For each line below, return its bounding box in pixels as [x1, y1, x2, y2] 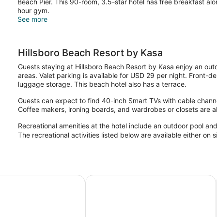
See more [17, 15, 47, 24]
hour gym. [17, 6, 49, 15]
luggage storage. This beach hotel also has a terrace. [18, 80, 187, 89]
